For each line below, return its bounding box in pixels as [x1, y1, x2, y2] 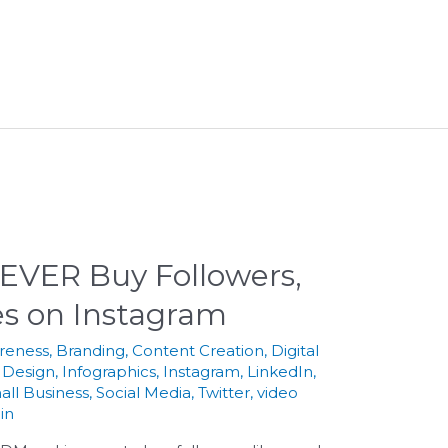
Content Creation [132, 340, 265, 360]
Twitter [198, 382, 251, 402]
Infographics [62, 361, 157, 381]
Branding [56, 340, 126, 360]
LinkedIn [247, 361, 314, 381]
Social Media [96, 382, 192, 402]
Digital [271, 340, 320, 360]
